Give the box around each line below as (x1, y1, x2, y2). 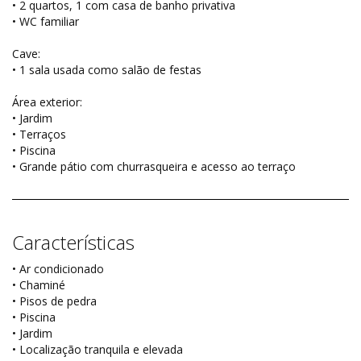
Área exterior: (12, 94, 82, 110)
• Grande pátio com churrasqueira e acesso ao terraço (12, 159, 296, 175)
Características (12, 229, 135, 256)
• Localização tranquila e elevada (12, 342, 183, 358)
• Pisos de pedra (12, 293, 97, 309)
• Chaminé (12, 277, 65, 293)
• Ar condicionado (12, 261, 104, 277)
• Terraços (12, 127, 66, 143)
